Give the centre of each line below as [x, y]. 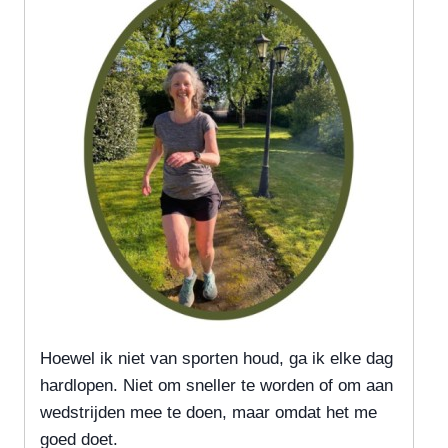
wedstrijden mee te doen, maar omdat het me [208, 413]
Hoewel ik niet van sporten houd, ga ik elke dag [216, 359]
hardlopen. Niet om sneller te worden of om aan [216, 386]
